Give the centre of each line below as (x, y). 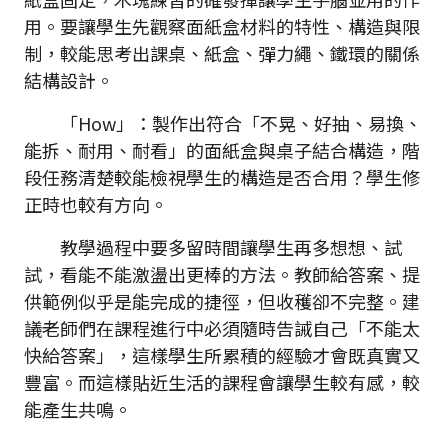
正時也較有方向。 (96, 204)
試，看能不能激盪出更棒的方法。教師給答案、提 (222, 274)
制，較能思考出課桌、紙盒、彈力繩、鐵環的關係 (222, 53)
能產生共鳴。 (78, 409)
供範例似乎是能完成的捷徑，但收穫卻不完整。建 (222, 301)
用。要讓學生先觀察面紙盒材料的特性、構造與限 (222, 26)
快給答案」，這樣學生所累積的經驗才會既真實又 (222, 355)
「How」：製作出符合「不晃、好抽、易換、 (223, 123)
